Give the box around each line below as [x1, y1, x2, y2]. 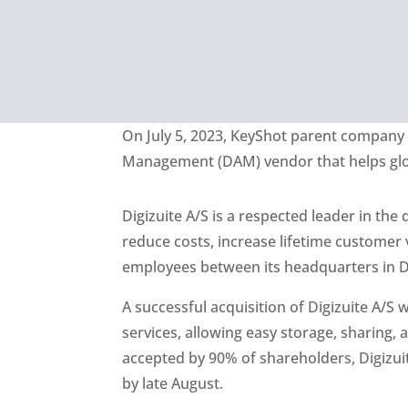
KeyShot [230, 125, 288, 146]
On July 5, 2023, [122, 125, 231, 146]
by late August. [122, 372, 224, 393]
